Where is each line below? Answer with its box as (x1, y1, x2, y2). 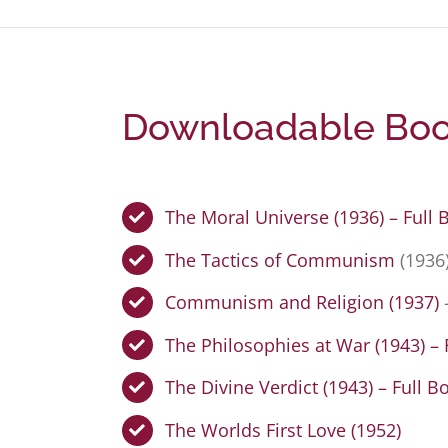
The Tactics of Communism (165, 247, 396, 272)
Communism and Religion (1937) (165, 290, 440, 315)
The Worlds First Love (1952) (165, 418, 402, 443)
